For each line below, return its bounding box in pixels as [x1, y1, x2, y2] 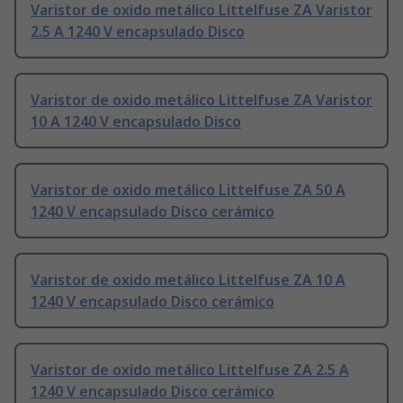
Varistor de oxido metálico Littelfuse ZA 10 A [31, 270, 345, 291]
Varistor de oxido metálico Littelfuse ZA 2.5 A [31, 360, 349, 381]
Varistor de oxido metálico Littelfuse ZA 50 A [31, 180, 345, 201]
